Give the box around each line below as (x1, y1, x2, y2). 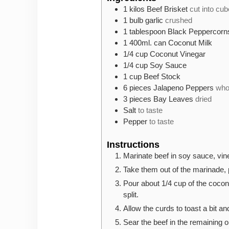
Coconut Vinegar (150, 50, 205, 59)
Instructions (107, 139, 159, 150)
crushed (165, 16, 192, 25)
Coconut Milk (168, 38, 212, 48)
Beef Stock (144, 72, 180, 81)
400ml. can (129, 38, 166, 48)
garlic (145, 16, 163, 25)
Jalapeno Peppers (153, 83, 214, 93)
